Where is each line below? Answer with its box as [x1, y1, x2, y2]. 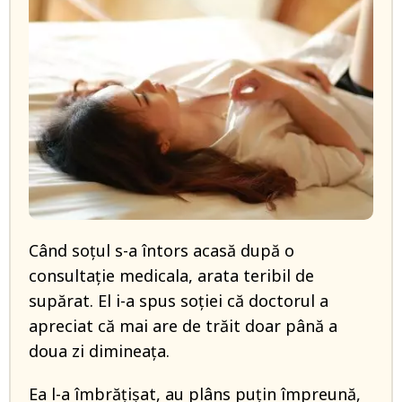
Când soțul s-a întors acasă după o [29, 240, 294, 262]
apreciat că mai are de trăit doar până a [29, 315, 337, 337]
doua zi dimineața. [29, 340, 170, 363]
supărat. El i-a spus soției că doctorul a [29, 290, 328, 312]
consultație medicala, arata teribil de [29, 265, 314, 287]
